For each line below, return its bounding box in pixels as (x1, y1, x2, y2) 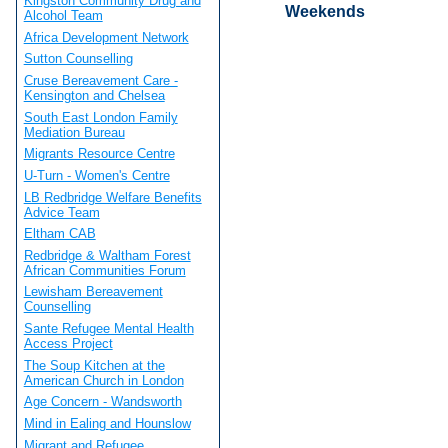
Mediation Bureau (23, 124, 125, 140)
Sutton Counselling (23, 51, 133, 67)
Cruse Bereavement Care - (23, 72, 178, 88)
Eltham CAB (23, 226, 96, 242)
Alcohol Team (23, 7, 103, 23)
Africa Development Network (23, 29, 189, 45)
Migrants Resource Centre (23, 146, 175, 162)
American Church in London (23, 372, 184, 388)
